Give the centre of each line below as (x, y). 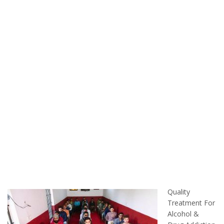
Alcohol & (183, 213)
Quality (179, 191)
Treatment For (191, 202)
